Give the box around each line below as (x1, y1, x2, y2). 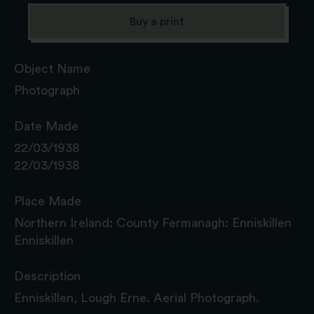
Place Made (14, 194, 81, 207)
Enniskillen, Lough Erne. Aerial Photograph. (14, 291, 259, 304)
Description (14, 269, 81, 282)
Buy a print (130, 15, 184, 27)
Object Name (14, 62, 90, 75)
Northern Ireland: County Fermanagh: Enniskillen (14, 216, 292, 229)
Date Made (14, 119, 78, 132)
